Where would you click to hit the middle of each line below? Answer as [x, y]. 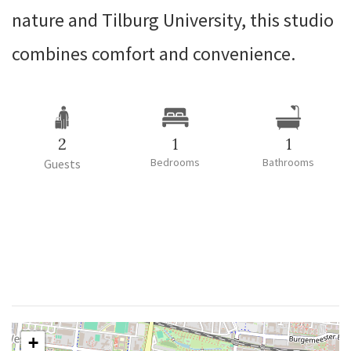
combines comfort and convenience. [154, 54]
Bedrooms [175, 163]
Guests [63, 164]
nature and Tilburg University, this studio [173, 20]
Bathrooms [289, 163]
